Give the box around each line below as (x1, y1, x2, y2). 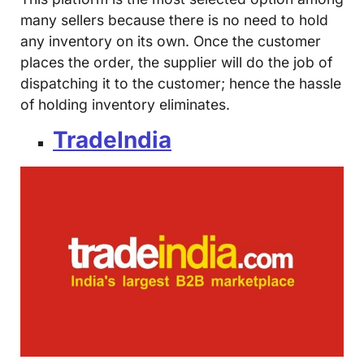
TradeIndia (53, 126, 171, 154)
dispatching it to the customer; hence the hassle (20, 74, 341, 92)
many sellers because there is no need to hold (20, 11, 328, 28)
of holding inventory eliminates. (20, 95, 230, 113)
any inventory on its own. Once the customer (20, 32, 321, 50)
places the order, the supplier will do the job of (20, 53, 332, 71)
